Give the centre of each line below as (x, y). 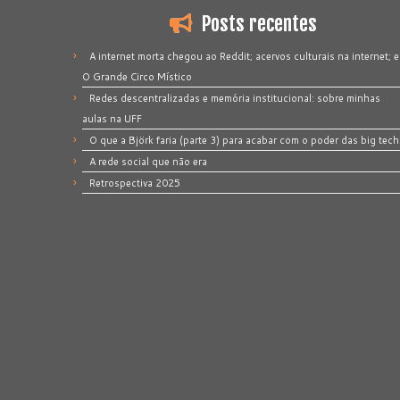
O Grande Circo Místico (137, 77)
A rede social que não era (148, 162)
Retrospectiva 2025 (135, 183)
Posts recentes (258, 24)
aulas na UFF (112, 119)
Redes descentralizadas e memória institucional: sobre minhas (235, 98)
